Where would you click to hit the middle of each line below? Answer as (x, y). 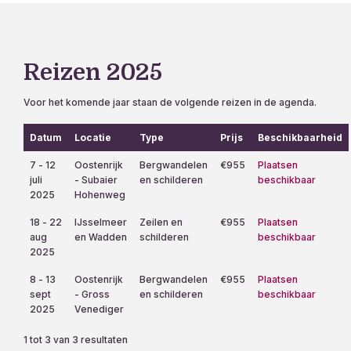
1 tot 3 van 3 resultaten (76, 339)
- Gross (92, 294)
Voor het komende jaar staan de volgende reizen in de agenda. (170, 102)
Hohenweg (100, 194)
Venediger (99, 309)
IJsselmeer (101, 222)
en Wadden (101, 237)
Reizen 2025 (93, 73)
